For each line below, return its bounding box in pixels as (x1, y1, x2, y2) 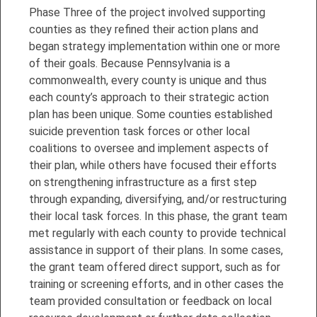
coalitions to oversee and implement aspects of (29, 141, 269, 155)
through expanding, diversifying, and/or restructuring (29, 192, 287, 206)
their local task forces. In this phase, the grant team (29, 209, 287, 223)
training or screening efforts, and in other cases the (29, 277, 284, 291)
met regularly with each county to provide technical (29, 226, 286, 240)
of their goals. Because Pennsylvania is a (29, 56, 230, 70)
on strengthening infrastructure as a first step (29, 175, 257, 189)
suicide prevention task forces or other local (29, 124, 250, 138)
